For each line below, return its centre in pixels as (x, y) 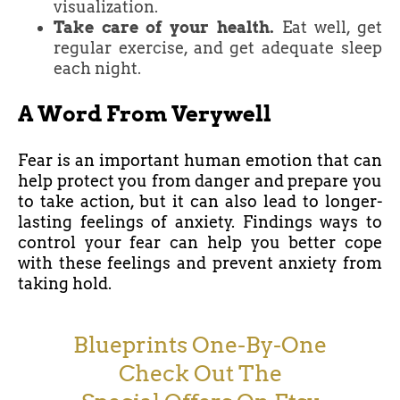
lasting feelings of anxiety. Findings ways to (200, 221)
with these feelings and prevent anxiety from (200, 262)
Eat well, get (328, 27)
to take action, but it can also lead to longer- (200, 201)
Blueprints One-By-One (200, 344)
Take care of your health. (164, 27)
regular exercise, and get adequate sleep (218, 47)
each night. (97, 68)
